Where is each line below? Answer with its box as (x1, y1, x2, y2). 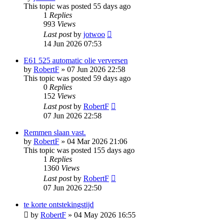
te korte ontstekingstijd (24, 200, 94, 209)
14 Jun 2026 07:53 (43, 39, 102, 48)
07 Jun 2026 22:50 (43, 183, 102, 192)
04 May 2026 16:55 (74, 210, 136, 219)
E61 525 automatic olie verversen (24, 56, 128, 65)
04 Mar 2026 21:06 (67, 137, 127, 146)
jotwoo (83, 30, 105, 38)
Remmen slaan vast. (24, 128, 86, 137)
